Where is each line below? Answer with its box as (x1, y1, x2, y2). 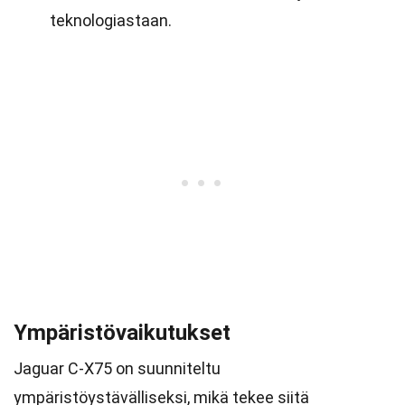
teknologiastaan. (50, 11, 172, 30)
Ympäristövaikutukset (14, 320, 231, 345)
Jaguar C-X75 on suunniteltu (14, 359, 221, 378)
